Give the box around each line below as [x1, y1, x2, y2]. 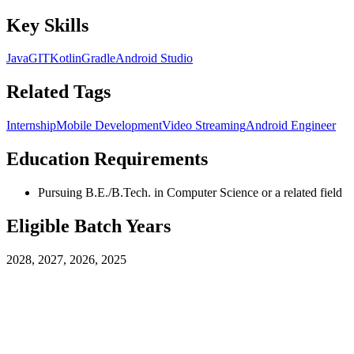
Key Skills [6, 14, 88, 36]
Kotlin [50, 51, 81, 66]
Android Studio [115, 51, 193, 66]
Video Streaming [162, 119, 246, 133]
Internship [6, 119, 56, 133]
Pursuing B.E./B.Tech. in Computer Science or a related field [38, 186, 342, 200]
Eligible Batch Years [6, 215, 171, 236]
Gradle [81, 51, 115, 66]
